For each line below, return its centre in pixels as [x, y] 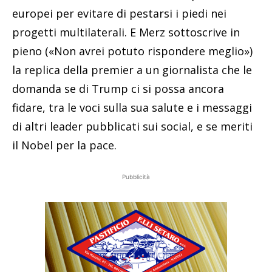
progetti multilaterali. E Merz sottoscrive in [126, 32]
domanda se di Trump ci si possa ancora [118, 89]
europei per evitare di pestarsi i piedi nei [119, 14]
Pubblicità [136, 177]
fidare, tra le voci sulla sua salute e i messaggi [132, 108]
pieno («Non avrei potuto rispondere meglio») [132, 51]
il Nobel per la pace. [64, 145]
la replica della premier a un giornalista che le [132, 70]
